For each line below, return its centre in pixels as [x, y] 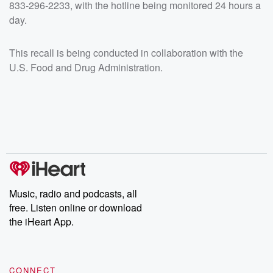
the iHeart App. [41, 222]
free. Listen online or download [76, 208]
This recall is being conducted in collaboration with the [126, 53]
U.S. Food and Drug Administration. [86, 68]
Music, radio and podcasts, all [73, 194]
